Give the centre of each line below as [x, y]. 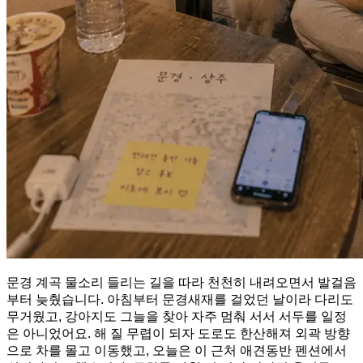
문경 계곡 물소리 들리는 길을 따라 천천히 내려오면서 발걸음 [181, 282]
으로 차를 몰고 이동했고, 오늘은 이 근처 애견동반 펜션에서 [177, 350]
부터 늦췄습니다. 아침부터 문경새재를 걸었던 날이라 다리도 [180, 299]
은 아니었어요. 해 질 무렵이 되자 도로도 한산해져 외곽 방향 [178, 333]
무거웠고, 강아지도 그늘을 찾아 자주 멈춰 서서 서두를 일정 [177, 316]
